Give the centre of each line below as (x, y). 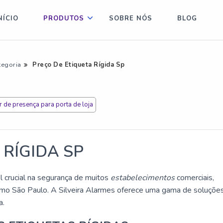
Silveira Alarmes (87, 190)
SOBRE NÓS (131, 18)
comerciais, (194, 178)
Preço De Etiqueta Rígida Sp (79, 65)
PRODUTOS (64, 18)
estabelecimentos (143, 178)
